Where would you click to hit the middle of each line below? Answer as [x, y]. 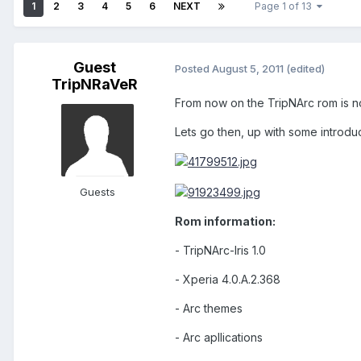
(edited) [305, 68]
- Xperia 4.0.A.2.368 [228, 279]
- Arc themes [209, 308]
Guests [98, 192]
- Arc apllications [219, 337]
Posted [193, 68]
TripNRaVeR [94, 85]
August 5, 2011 [248, 68]
